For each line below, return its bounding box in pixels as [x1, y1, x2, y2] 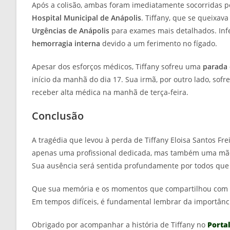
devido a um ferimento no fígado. [100, 39, 217, 49]
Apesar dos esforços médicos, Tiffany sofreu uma [32, 62, 203, 72]
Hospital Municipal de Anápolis [32, 13, 141, 23]
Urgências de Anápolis [32, 26, 109, 36]
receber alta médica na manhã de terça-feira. [32, 87, 188, 98]
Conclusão [32, 109, 84, 123]
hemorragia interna [32, 39, 100, 49]
